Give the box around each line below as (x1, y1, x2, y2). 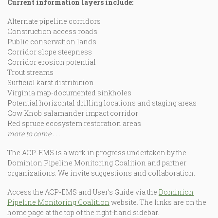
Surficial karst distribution (7, 78, 94, 87)
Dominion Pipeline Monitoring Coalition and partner (7, 158, 186, 167)
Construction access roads (7, 27, 97, 36)
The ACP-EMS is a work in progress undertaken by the (7, 148, 186, 157)
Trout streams (7, 68, 54, 77)
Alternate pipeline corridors (7, 17, 101, 26)
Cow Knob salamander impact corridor (7, 109, 138, 118)
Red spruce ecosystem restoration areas (7, 119, 141, 128)
